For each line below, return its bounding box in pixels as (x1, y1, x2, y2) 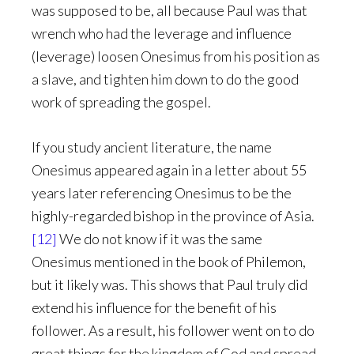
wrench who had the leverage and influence (32, 24, 292, 42)
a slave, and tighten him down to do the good (32, 70, 299, 88)
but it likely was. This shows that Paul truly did (32, 276, 307, 293)
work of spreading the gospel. (32, 93, 211, 111)
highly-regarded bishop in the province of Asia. (32, 207, 314, 224)
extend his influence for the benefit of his (32, 299, 277, 316)
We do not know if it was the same (57, 230, 262, 247)
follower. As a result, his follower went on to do (32, 322, 314, 339)
